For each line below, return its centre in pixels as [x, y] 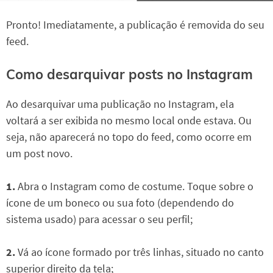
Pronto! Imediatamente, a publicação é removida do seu [135, 24]
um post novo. [39, 154]
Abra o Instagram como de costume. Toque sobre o [134, 186]
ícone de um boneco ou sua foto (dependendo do [120, 203]
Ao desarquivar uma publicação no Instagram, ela [120, 104]
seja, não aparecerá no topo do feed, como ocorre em [129, 137]
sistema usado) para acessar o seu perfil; [99, 219]
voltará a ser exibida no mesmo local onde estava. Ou [129, 121]
